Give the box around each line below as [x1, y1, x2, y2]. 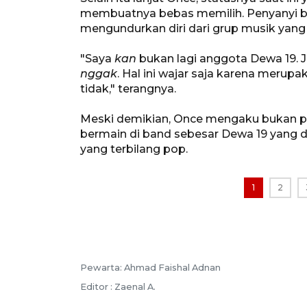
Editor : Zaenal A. [80, 281, 156, 292]
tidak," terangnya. [80, 82, 176, 95]
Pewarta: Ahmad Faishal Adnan [80, 262, 221, 273]
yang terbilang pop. [80, 142, 188, 156]
